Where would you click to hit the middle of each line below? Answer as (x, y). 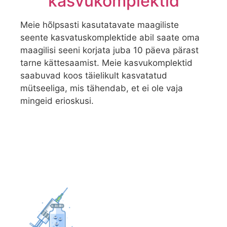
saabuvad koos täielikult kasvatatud (94, 75)
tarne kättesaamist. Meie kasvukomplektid (106, 63)
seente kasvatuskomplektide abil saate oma (110, 37)
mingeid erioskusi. (57, 101)
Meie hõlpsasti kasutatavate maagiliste (100, 25)
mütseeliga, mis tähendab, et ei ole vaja (102, 88)
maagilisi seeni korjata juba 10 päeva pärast (109, 50)
